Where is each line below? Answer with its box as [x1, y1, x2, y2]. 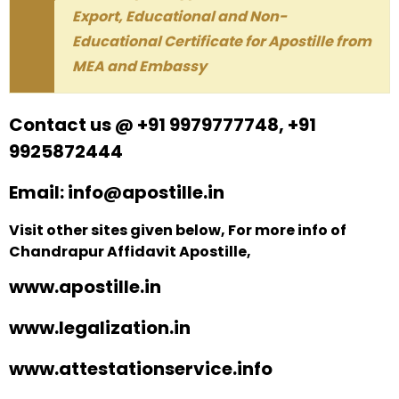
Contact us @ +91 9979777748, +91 [9, 111, 316, 137]
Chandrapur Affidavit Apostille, [9, 240, 251, 262]
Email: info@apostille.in [9, 179, 224, 205]
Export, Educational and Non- [72, 5, 287, 27]
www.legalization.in [9, 315, 191, 341]
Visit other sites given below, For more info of [9, 219, 346, 240]
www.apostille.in [9, 274, 161, 300]
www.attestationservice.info [9, 356, 273, 382]
